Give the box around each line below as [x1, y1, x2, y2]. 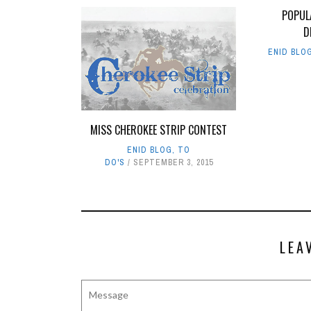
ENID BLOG [127, 144, 173, 155]
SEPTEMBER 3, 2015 [133, 156, 213, 168]
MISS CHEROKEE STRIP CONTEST [90, 121, 228, 138]
